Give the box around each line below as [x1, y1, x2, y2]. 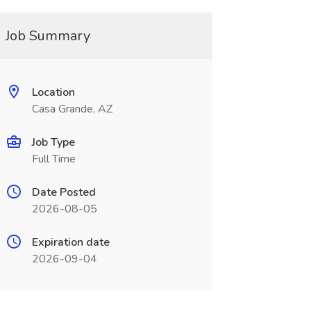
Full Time [31, 151, 76, 167]
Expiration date [31, 235, 110, 250]
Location [31, 85, 75, 100]
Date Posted [31, 185, 96, 200]
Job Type [31, 135, 75, 150]
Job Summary [5, 26, 90, 45]
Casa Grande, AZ [31, 101, 112, 117]
